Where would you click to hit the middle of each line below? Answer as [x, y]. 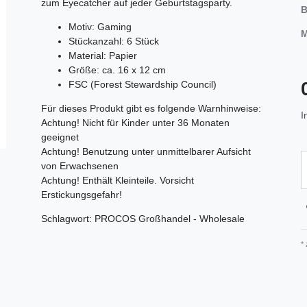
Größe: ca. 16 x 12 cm [117, 70]
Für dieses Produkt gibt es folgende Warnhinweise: [151, 108]
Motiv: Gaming [100, 26]
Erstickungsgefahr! [82, 194]
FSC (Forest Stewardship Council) [143, 84]
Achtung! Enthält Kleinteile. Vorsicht [118, 180]
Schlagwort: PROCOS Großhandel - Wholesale [143, 218]
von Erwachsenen [80, 165]
